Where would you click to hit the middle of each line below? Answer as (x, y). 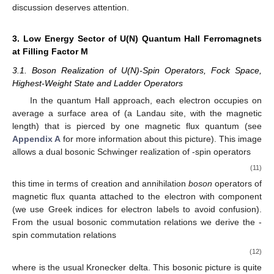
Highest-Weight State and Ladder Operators (98, 83)
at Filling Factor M (50, 51)
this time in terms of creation (68, 184)
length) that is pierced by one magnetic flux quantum (128, 126)
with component (230, 197)
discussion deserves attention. (71, 7)
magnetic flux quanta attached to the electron (106, 197)
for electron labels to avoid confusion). (184, 209)
